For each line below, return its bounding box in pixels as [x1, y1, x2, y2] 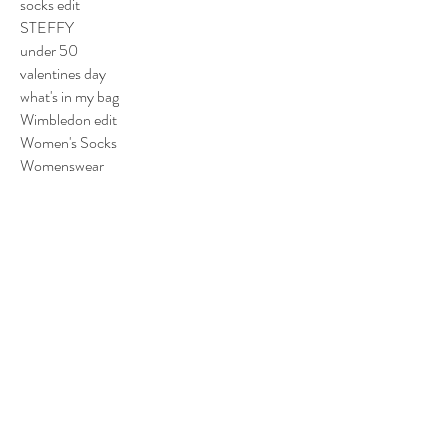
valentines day [20, 61, 106, 85]
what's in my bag [20, 84, 119, 108]
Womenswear [20, 153, 104, 177]
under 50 [20, 38, 78, 62]
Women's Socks [20, 130, 117, 154]
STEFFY [20, 15, 74, 39]
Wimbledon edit [20, 107, 117, 131]
